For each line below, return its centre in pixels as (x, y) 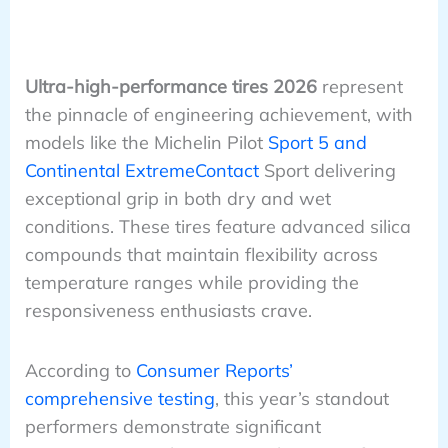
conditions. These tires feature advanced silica (217, 226)
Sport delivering (327, 170)
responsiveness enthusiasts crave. (168, 310)
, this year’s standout (301, 399)
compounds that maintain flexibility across (201, 254)
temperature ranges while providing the (191, 282)
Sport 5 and (317, 142)
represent (359, 86)
